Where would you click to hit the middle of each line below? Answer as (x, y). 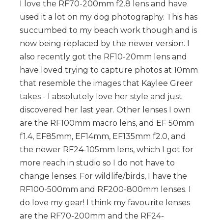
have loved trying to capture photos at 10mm (109, 70)
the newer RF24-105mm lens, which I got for (107, 149)
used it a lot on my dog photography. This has (109, 17)
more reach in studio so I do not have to (97, 163)
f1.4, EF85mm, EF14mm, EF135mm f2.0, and (103, 136)
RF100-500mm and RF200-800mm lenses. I (105, 189)
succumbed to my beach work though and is (108, 30)
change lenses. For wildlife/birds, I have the (103, 176)
